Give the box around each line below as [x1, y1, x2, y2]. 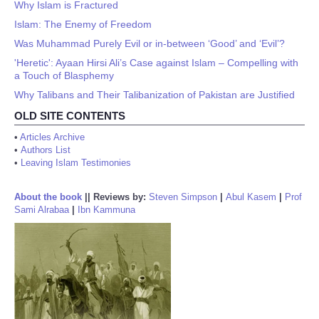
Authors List [21, 145, 70, 155]
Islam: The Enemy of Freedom [14, 19, 152, 30]
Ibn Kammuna [78, 204, 135, 215]
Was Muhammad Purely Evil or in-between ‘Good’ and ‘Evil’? [14, 38, 285, 49]
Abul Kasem [226, 192, 276, 202]
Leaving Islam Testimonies [21, 157, 131, 168]
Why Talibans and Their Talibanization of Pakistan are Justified [14, 89, 295, 100]
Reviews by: [93, 192, 149, 202]
